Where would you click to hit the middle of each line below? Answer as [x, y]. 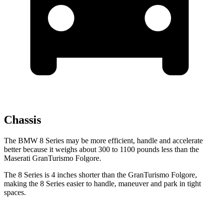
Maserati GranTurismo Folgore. [53, 158]
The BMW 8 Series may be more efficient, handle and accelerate [103, 140]
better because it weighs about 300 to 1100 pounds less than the [101, 149]
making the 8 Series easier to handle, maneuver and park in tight [102, 183]
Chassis [22, 120]
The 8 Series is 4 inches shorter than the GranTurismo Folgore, [100, 175]
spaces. [15, 192]
